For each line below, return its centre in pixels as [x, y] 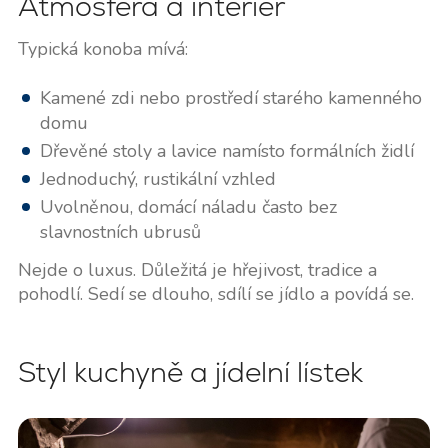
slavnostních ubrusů [120, 231]
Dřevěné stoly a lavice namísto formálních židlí [226, 150]
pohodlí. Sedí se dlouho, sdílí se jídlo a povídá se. [215, 293]
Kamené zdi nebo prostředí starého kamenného [230, 97]
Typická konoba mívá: [102, 48]
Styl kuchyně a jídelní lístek [190, 371]
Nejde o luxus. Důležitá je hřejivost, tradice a [197, 269]
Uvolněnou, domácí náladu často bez [188, 206]
